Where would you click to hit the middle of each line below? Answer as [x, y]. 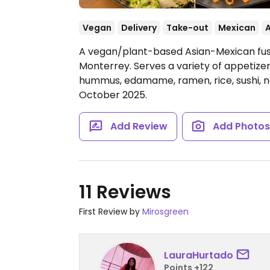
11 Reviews [125, 192]
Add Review [139, 126]
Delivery [139, 28]
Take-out [187, 28]
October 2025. [113, 95]
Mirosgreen [165, 212]
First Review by [111, 212]
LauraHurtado [199, 255]
